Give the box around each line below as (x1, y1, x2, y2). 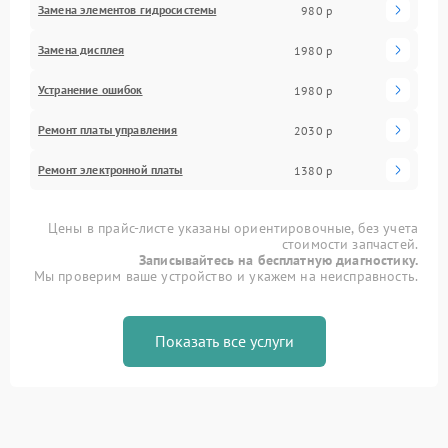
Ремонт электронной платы (38, 162, 183, 177)
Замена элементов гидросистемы (38, 2, 217, 17)
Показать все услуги (154, 331, 294, 351)
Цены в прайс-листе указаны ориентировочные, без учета (48, 219, 418, 237)
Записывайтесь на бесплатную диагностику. (139, 251, 418, 269)
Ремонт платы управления (38, 122, 178, 137)
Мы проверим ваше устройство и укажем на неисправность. (33, 267, 418, 285)
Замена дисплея (38, 42, 125, 57)
